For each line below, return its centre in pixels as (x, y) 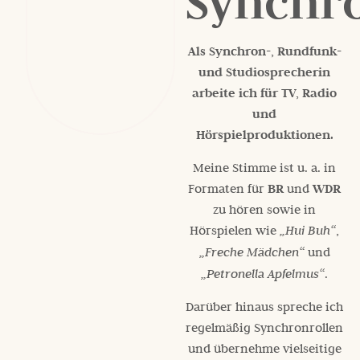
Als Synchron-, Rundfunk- (264, 51)
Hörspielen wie (235, 229)
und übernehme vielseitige (264, 348)
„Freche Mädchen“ (252, 252)
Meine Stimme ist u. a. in (265, 167)
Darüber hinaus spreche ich (265, 306)
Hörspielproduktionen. (264, 135)
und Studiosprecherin (265, 72)
